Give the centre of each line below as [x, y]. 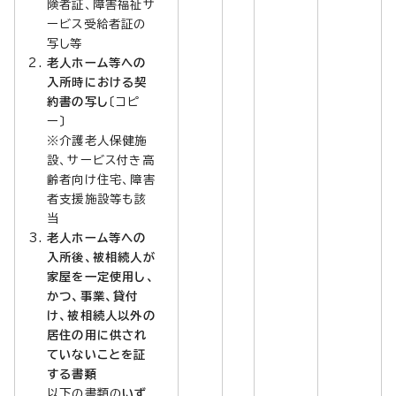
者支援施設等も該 [97, 198]
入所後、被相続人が [101, 257]
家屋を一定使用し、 [101, 276]
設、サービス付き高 [101, 160]
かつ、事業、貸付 [93, 296]
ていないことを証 [97, 354]
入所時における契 [97, 82]
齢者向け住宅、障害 [101, 179]
